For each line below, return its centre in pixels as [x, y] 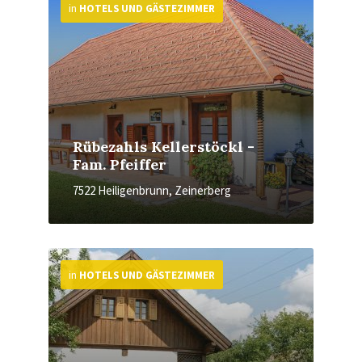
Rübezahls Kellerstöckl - [164, 147]
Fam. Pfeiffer [120, 164]
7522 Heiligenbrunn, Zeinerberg [152, 190]
